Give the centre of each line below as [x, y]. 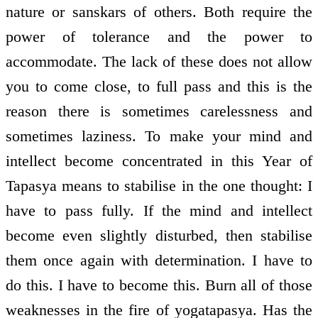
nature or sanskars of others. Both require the [159, 11]
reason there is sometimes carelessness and [159, 111]
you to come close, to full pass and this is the [159, 86]
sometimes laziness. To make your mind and [159, 136]
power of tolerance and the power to [159, 36]
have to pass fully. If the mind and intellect [159, 210]
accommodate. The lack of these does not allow [159, 61]
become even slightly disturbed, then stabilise [159, 235]
